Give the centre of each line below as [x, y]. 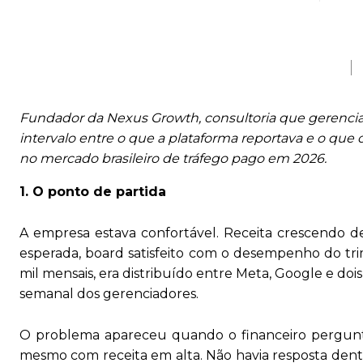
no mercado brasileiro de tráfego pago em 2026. [173, 158]
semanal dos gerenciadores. [109, 294]
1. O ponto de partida [93, 192]
